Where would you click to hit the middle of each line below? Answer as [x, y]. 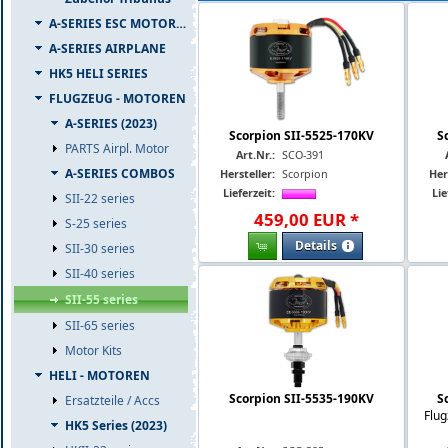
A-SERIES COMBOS [120, 173]
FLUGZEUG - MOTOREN [117, 98]
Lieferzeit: [249, 192]
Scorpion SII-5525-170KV [301, 135]
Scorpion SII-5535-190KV [301, 398]
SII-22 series [100, 198]
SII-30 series [100, 248]
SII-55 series [101, 299]
